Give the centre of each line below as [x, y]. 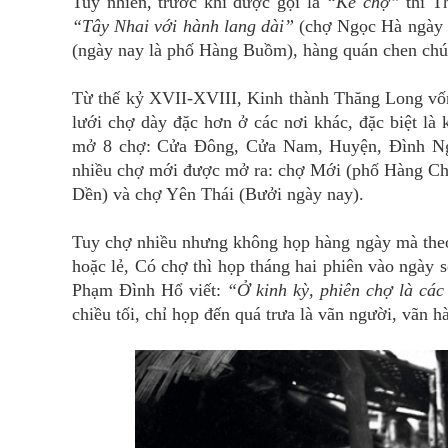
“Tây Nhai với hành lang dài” [183, 26]
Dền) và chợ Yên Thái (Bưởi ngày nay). [218, 194]
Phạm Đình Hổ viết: [149, 290]
